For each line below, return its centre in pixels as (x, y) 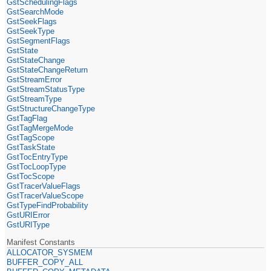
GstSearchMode (35, 11)
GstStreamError (34, 79)
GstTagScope (31, 137)
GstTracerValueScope (45, 195)
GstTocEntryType (38, 157)
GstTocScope (31, 176)
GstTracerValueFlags (44, 186)
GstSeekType (31, 31)
